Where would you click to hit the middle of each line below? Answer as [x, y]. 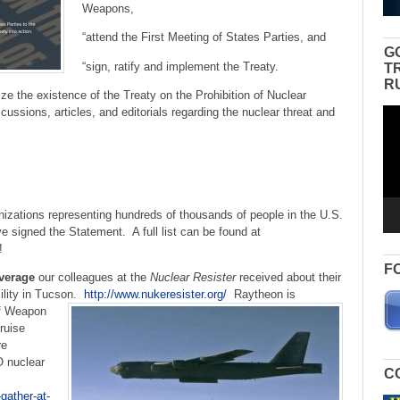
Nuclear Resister [195, 278]
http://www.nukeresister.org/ [155, 295]
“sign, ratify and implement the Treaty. [180, 66]
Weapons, [108, 9]
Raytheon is [261, 295]
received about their [290, 278]
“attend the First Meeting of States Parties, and [204, 37]
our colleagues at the [92, 278]
